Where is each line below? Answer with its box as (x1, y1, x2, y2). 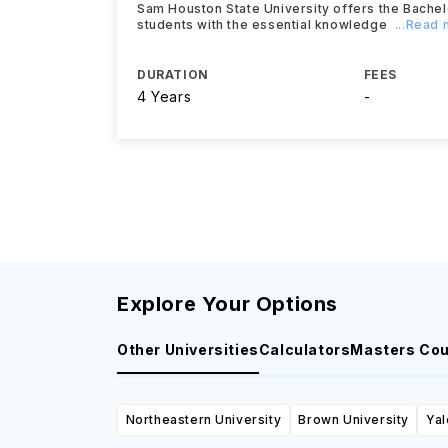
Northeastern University (125, 412, 282, 427)
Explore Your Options (117, 292, 338, 316)
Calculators (258, 341, 351, 358)
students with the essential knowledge (137, 17, 388, 32)
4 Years (137, 88, 192, 105)
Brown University (298, 412, 409, 427)
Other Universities (117, 341, 259, 358)
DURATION (137, 67, 209, 82)
